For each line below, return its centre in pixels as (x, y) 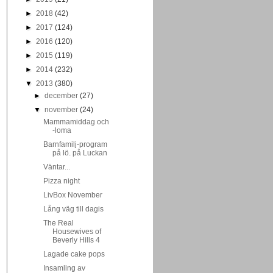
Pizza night (61, 181)
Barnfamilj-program (75, 144)
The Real (58, 223)
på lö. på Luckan (80, 153)
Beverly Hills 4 (76, 240)
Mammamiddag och (76, 122)
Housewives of (76, 232)
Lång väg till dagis (73, 209)
